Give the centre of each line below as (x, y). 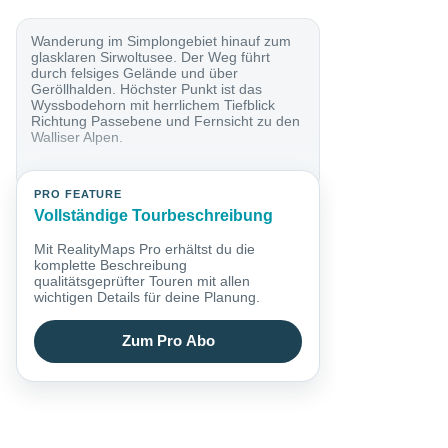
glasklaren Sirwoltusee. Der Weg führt (151, 56)
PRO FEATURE (78, 194)
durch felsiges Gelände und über (135, 72)
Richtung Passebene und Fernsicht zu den (166, 120)
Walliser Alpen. (77, 136)
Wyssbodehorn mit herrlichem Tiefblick (153, 104)
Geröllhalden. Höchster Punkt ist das (147, 88)
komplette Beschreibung (111, 264)
